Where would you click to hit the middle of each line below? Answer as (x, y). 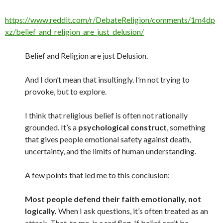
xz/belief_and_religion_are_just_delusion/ (74, 32)
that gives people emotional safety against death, (108, 139)
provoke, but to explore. (66, 91)
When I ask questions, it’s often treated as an (132, 211)
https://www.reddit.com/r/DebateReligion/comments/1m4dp (110, 20)
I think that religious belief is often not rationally (106, 115)
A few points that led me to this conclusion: (97, 175)
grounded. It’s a (52, 127)
